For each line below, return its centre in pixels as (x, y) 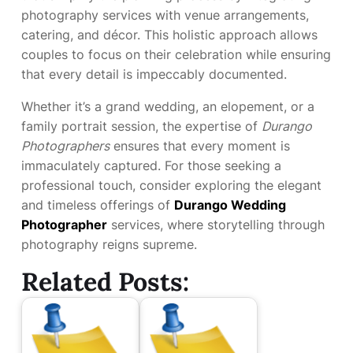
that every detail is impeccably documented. (154, 74)
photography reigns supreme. (109, 244)
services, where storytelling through (216, 225)
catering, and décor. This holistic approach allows (169, 35)
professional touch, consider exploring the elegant (171, 185)
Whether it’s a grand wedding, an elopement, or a (168, 106)
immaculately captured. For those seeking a (151, 165)
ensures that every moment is (200, 146)
